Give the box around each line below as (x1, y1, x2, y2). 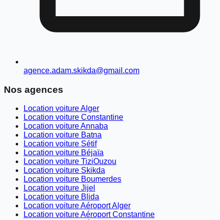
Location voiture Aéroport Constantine (24, 210, 155, 219)
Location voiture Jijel (24, 184, 95, 192)
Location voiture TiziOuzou (24, 157, 116, 166)
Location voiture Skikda (24, 166, 105, 175)
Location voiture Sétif (24, 139, 97, 148)
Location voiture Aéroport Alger (24, 201, 131, 210)
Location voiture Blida (24, 192, 99, 201)
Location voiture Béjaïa (24, 148, 104, 157)
